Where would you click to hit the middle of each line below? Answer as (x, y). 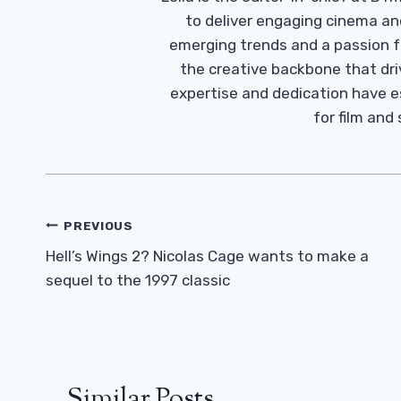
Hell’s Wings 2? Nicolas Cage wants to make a (207, 256)
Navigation (108, 260)
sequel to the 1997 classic (138, 281)
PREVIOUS (98, 225)
